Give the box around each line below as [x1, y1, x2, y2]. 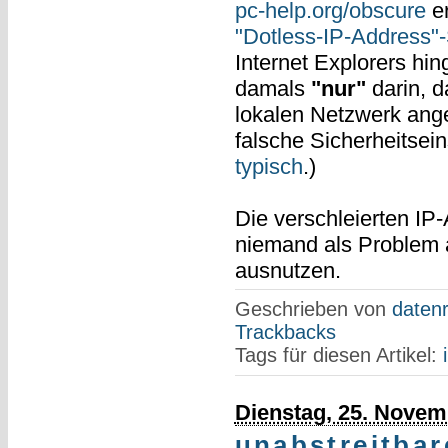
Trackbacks [234, 320, 336, 343]
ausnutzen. [234, 257, 341, 283]
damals [234, 75, 311, 101]
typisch [234, 153, 303, 179]
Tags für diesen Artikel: [234, 343, 443, 366]
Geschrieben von [234, 297, 392, 320]
